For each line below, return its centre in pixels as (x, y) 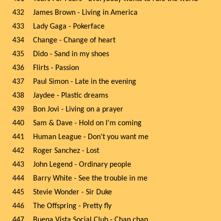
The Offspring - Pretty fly (72, 206)
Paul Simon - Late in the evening (85, 82)
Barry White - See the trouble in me (90, 179)
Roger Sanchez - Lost (66, 151)
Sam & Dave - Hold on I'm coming (87, 123)
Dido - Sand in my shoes (71, 54)
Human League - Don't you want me (91, 137)
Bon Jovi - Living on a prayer (78, 110)
